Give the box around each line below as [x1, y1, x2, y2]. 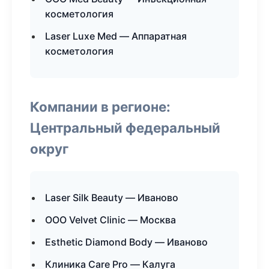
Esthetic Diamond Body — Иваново [45, 236, 208, 248]
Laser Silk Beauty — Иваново [45, 192, 178, 204]
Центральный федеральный [30, 119, 220, 136]
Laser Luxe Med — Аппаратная [45, 30, 187, 42]
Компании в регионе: [30, 98, 171, 115]
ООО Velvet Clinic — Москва [45, 214, 176, 226]
